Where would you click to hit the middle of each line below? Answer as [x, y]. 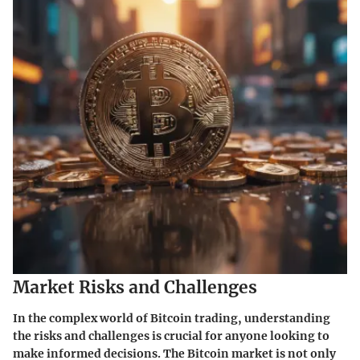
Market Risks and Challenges [135, 288]
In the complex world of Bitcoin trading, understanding [172, 318]
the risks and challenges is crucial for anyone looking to [171, 335]
